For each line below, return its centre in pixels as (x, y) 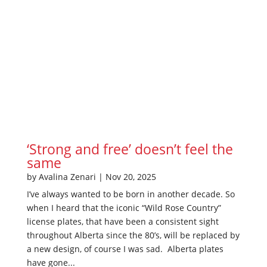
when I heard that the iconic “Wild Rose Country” (124, 208)
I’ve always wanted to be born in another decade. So (131, 194)
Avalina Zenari (67, 177)
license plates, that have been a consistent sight (122, 222)
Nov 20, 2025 (131, 177)
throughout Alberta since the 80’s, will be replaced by (133, 235)
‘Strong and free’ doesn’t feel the (130, 149)
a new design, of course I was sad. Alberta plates (125, 249)
